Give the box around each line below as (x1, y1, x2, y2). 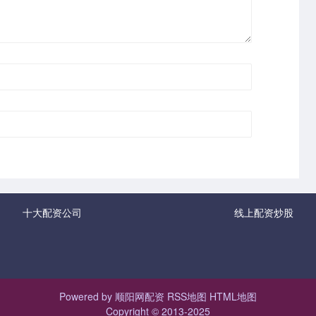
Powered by (59, 288, 115, 303)
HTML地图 (209, 288, 257, 303)
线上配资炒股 (234, 205, 293, 219)
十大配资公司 (23, 205, 82, 219)
